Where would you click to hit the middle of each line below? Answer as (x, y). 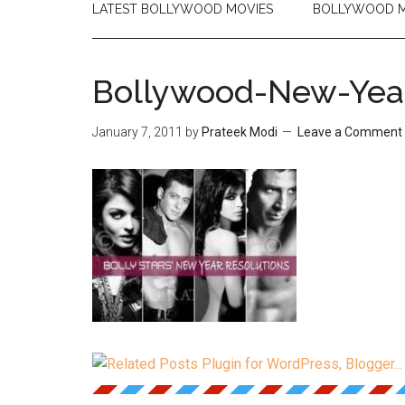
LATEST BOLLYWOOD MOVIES (183, 9)
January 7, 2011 (137, 132)
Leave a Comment (350, 132)
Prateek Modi (240, 132)
